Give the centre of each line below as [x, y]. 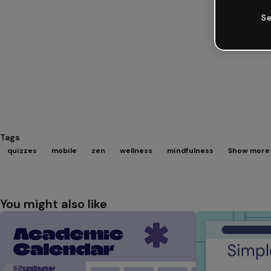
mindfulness [190, 151]
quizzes [22, 151]
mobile [64, 151]
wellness [136, 151]
